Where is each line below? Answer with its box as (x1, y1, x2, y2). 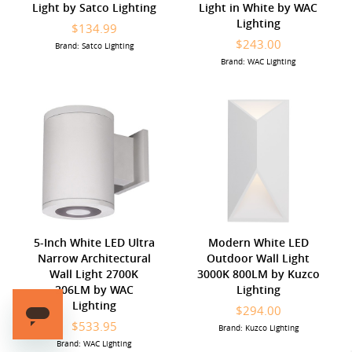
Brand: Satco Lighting (54, 40, 134, 51)
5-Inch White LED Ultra (33, 234, 155, 250)
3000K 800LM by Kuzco (196, 266, 320, 281)
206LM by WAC (54, 281, 134, 297)
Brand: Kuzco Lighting (218, 322, 299, 333)
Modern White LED (207, 234, 309, 250)
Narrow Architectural (37, 250, 151, 266)
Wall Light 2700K (49, 266, 138, 281)
